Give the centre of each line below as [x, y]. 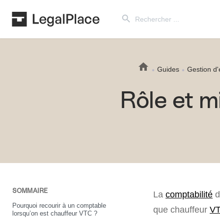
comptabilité [189, 194]
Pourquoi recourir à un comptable [59, 205]
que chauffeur [181, 209]
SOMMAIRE [30, 191]
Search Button [128, 10]
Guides [168, 69]
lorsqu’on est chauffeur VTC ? [55, 213]
